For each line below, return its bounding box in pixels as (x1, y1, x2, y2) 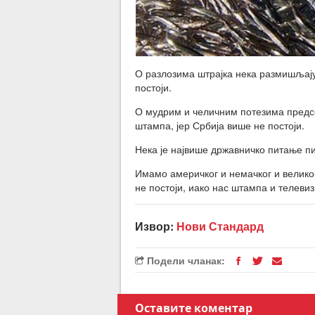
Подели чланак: (144, 253, 225, 267)
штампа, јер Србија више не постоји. (135, 118, 304, 132)
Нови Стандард (176, 218, 264, 234)
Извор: (135, 218, 176, 234)
